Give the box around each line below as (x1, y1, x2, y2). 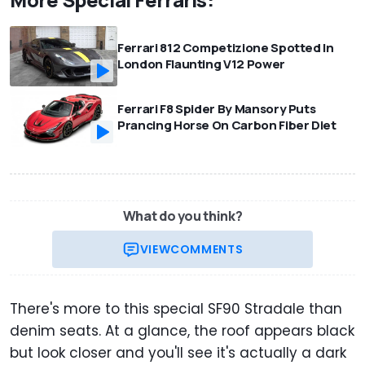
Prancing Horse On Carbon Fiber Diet (117, 116, 336, 134)
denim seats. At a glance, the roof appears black (10, 320, 354, 341)
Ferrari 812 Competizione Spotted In (117, 39, 334, 57)
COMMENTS (170, 240, 244, 257)
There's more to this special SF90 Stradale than (10, 298, 342, 319)
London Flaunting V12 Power (117, 55, 285, 73)
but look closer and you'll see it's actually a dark (10, 342, 346, 363)
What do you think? (122, 206, 243, 225)
